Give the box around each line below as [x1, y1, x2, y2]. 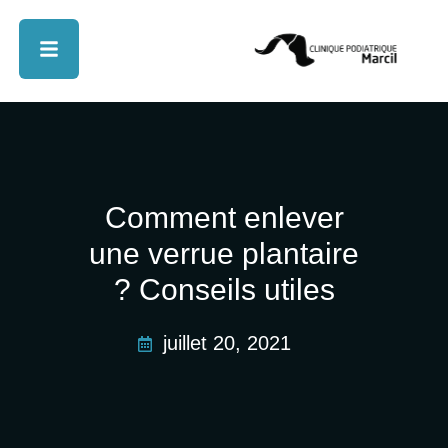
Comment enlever [104, 201, 344, 235]
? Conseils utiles [113, 273, 335, 307]
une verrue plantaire [89, 237, 359, 271]
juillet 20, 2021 [163, 332, 291, 355]
